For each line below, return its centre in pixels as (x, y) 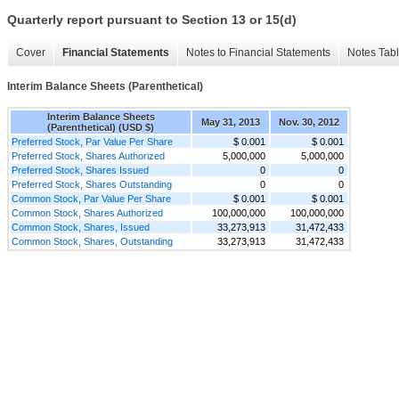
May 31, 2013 (231, 122)
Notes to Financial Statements (258, 53)
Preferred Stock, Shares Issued (80, 170)
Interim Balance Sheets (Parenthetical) (105, 87)
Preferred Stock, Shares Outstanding (92, 184)
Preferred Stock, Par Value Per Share (92, 141)
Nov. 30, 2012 (309, 122)
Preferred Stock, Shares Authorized (88, 155)
